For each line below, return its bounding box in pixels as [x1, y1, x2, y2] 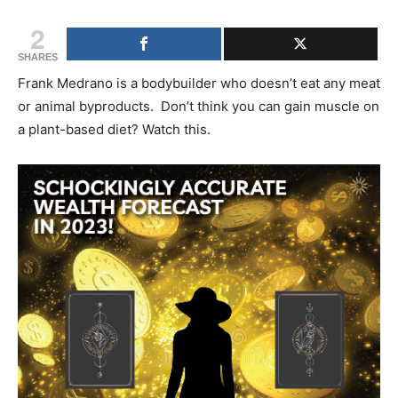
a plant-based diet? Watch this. [18, 121, 211, 139]
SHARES [18, 52, 58, 63]
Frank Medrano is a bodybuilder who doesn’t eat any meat [18, 75, 380, 92]
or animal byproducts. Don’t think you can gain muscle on [18, 98, 379, 115]
